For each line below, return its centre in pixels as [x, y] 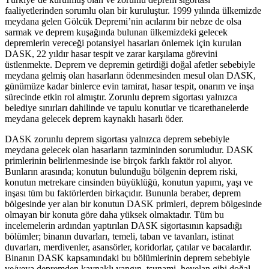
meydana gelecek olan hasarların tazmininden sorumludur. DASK [129, 150]
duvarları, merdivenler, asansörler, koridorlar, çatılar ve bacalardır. [128, 247]
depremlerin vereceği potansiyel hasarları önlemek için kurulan [123, 43]
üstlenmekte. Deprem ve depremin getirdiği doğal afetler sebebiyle [130, 64]
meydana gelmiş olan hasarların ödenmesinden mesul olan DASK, [130, 75]
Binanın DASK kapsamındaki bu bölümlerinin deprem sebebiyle [127, 258]
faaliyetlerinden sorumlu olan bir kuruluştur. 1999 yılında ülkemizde [133, 10]
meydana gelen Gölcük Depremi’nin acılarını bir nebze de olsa [123, 21]
